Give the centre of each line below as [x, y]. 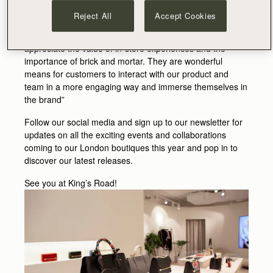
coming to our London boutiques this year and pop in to [131, 147]
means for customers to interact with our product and [126, 73]
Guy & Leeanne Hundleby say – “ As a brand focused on [133, 22]
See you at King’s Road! [72, 183]
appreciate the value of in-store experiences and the [125, 48]
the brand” [46, 99]
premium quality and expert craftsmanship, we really [125, 35]
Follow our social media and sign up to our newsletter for [133, 122]
